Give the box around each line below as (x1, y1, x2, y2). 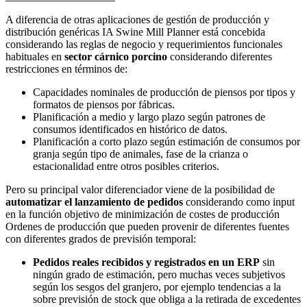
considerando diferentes (167, 50, 272, 62)
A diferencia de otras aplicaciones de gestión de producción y (5, 13, 269, 25)
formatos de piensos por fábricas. (33, 98, 175, 110)
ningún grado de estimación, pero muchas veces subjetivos (33, 268, 285, 280)
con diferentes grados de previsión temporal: (5, 232, 196, 245)
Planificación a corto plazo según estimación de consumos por (33, 135, 300, 147)
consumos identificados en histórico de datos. (33, 123, 228, 135)
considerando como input (183, 195, 295, 208)
